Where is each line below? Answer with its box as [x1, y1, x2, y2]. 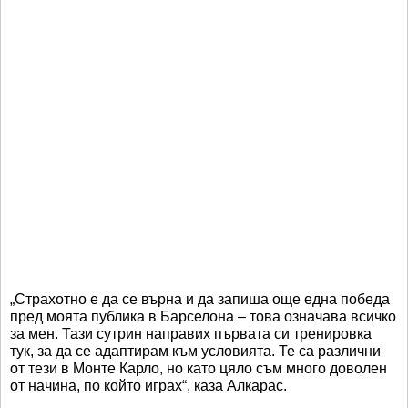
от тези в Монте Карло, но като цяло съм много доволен [10, 361, 387, 377]
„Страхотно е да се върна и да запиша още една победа [10, 291, 390, 308]
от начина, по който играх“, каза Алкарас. [10, 378, 287, 394]
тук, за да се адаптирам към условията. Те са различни [10, 343, 381, 360]
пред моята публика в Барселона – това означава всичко [10, 309, 396, 325]
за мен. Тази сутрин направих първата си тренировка [10, 326, 372, 342]
